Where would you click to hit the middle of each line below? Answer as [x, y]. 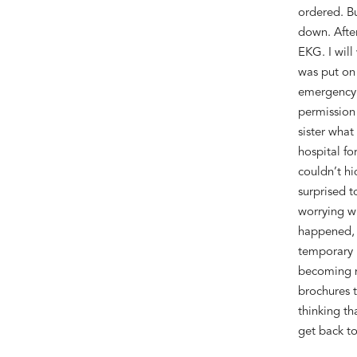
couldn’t [319, 172]
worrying [322, 212]
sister [313, 132]
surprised [323, 192]
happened [324, 232]
